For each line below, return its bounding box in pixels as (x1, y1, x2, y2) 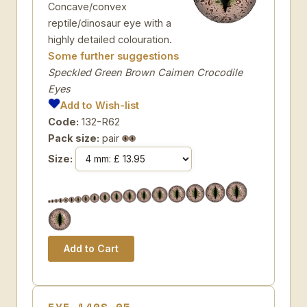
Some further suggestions (48, 50, 179, 62)
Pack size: (48, 132, 99, 144)
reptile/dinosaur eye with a (48, 17, 171, 29)
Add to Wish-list (60, 99, 140, 111)
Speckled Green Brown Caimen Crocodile (48, 66, 243, 78)
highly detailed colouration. (48, 34, 172, 45)
